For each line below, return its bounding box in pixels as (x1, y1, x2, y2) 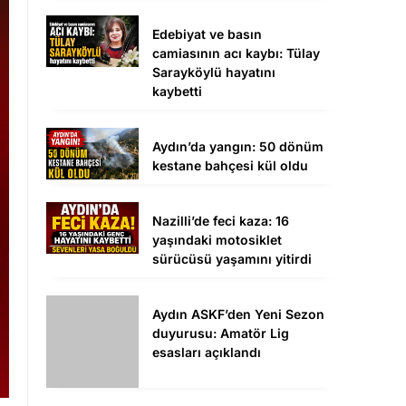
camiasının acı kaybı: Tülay (152, 45, 320, 62)
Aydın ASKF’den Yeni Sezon (152, 306, 324, 323)
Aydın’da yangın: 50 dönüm (152, 139, 324, 155)
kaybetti (152, 83, 202, 100)
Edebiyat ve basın (152, 26, 262, 43)
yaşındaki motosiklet (152, 232, 282, 248)
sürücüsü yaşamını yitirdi (152, 251, 312, 267)
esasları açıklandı (152, 344, 261, 361)
